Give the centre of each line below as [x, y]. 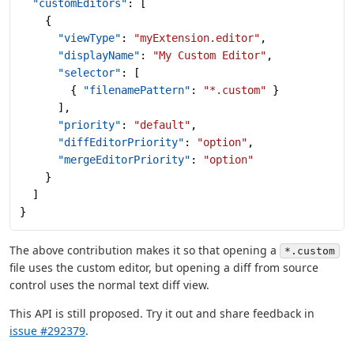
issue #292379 [47, 331]
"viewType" [70, 38]
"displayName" [80, 56]
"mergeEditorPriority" [105, 160]
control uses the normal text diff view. [109, 285]
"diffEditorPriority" [102, 143]
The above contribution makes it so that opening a [145, 250]
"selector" [70, 73]
